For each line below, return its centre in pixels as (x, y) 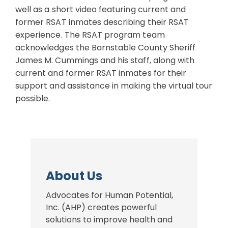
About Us (74, 176)
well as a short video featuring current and (101, 9)
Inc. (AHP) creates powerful (101, 207)
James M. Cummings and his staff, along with (105, 60)
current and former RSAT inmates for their (101, 73)
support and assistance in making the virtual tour (114, 86)
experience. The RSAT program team (90, 35)
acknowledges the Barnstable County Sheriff (106, 48)
